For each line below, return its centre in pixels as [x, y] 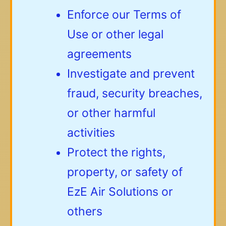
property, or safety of [125, 172]
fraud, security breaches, [135, 93]
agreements [99, 54]
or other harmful [111, 113]
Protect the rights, [116, 152]
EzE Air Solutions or [120, 191]
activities [91, 132]
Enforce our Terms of [124, 14]
